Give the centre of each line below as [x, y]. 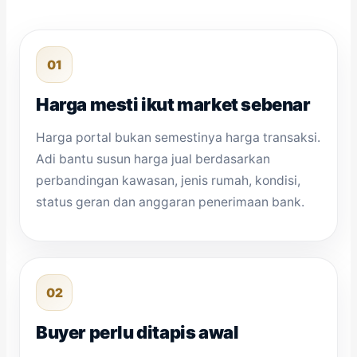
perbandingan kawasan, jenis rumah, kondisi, [168, 180]
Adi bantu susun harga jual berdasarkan [153, 159]
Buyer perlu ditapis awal [137, 333]
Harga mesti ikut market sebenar [173, 104]
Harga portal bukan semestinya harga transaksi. [178, 137]
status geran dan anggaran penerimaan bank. [170, 202]
